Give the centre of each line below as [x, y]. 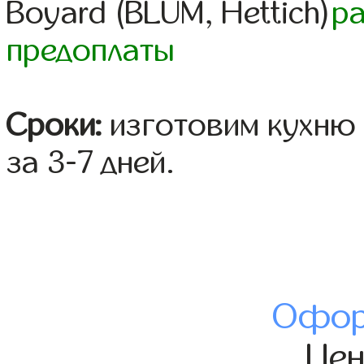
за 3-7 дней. [91, 163]
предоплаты [91, 51]
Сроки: [54, 126]
